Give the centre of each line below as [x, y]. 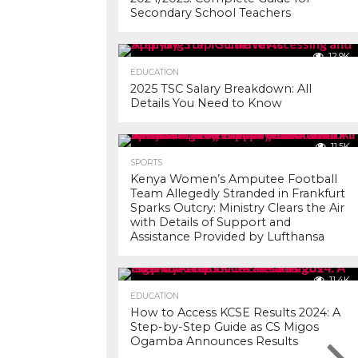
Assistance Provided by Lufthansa [227, 237]
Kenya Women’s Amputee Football [234, 179]
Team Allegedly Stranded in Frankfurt [238, 193]
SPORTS [146, 163]
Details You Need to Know [206, 103]
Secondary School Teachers [211, 13]
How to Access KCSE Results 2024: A [235, 312]
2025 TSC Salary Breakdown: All [221, 89]
